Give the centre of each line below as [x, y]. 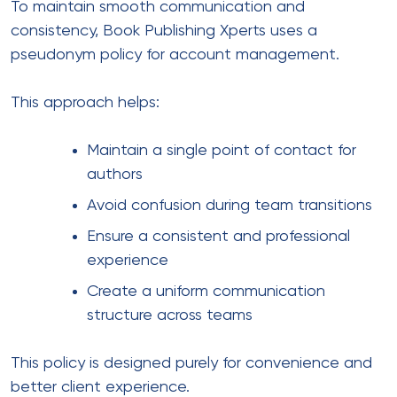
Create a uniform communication [206, 291]
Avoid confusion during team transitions [230, 205]
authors [115, 174]
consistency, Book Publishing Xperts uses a [164, 31]
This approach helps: [85, 102]
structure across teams [170, 315]
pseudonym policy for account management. [175, 54]
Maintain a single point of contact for [222, 150]
